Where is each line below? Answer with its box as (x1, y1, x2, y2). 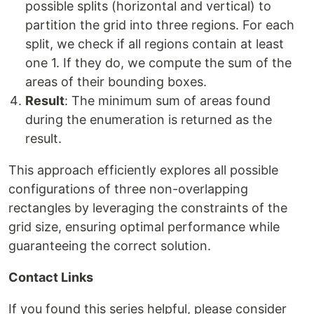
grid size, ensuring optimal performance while (8, 219, 280, 235)
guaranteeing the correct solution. (8, 238, 211, 254)
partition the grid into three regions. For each (25, 18, 294, 33)
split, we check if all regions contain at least (25, 36, 284, 52)
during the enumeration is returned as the (25, 112, 272, 128)
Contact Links (8, 270, 93, 285)
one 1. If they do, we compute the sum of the (25, 55, 292, 71)
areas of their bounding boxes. (25, 74, 207, 90)
